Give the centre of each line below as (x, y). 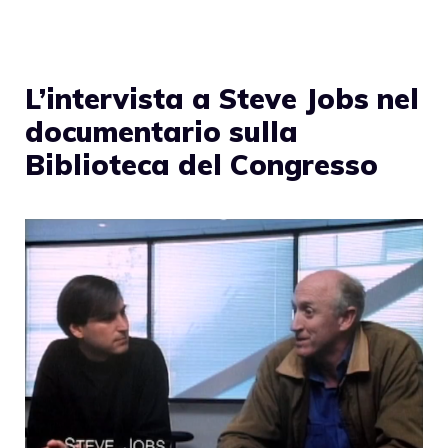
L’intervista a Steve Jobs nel (222, 98)
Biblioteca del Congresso (201, 164)
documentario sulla (161, 131)
